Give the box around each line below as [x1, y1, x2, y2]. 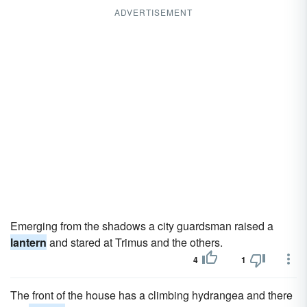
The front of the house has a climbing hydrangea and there [10, 287, 293, 303]
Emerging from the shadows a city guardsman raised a [10, 218, 273, 234]
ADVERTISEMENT [114, 6, 193, 18]
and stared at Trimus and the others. [47, 234, 223, 250]
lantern [10, 234, 47, 250]
